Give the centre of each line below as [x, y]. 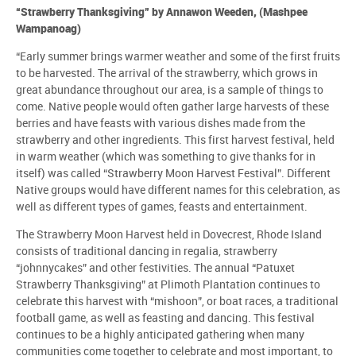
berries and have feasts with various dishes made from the [161, 124]
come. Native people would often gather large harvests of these [172, 107]
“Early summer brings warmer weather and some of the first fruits [178, 57]
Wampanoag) [48, 29]
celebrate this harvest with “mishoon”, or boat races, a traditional [177, 302]
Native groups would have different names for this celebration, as [178, 190]
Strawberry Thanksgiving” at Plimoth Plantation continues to [168, 285]
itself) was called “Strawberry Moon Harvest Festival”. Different [173, 174]
